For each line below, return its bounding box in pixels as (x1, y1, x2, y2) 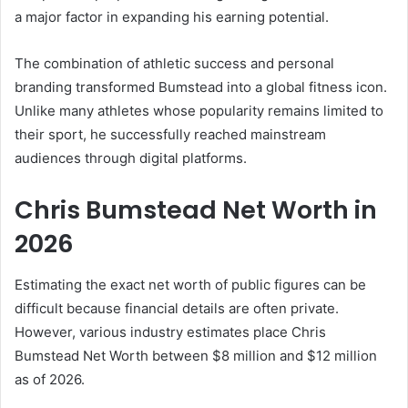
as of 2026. (15, 370, 85, 388)
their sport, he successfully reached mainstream (15, 126, 326, 144)
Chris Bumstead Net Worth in (15, 193, 377, 228)
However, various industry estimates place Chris (15, 322, 326, 341)
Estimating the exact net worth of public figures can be (15, 275, 366, 293)
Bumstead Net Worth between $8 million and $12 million (15, 346, 377, 364)
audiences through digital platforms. (15, 149, 247, 168)
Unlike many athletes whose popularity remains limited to (15, 102, 383, 120)
